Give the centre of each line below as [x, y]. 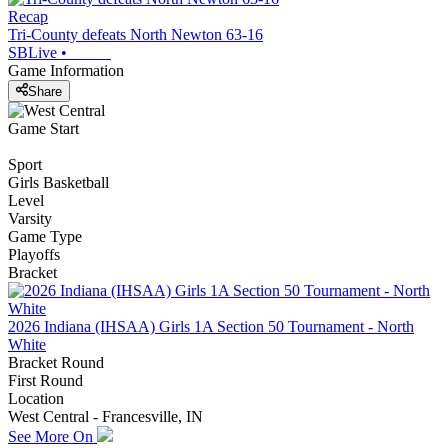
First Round [45, 380]
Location [36, 398]
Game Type [45, 236]
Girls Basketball [58, 182]
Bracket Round [56, 362]
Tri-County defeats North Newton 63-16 [135, 35]
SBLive [32, 53]
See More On [52, 436]
